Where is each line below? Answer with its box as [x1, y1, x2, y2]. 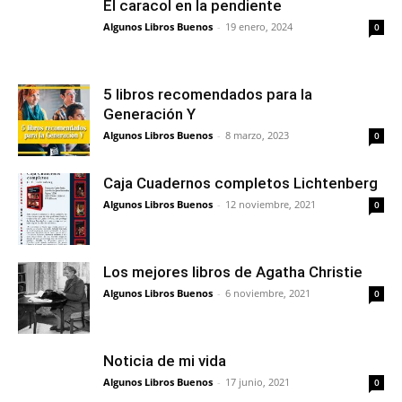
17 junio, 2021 [225, 374, 290, 389]
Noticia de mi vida [103, 351, 226, 370]
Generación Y [103, 104, 196, 123]
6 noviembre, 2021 [225, 285, 310, 300]
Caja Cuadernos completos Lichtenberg [103, 173, 378, 192]
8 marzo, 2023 [225, 127, 289, 142]
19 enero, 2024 [225, 19, 293, 33]
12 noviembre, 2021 [225, 197, 316, 211]
